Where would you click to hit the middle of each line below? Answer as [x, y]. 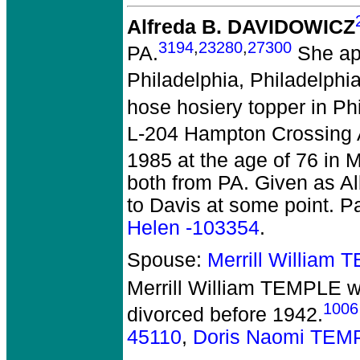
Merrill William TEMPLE [234, 288]
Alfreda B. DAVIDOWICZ [241, 27]
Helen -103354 [193, 228]
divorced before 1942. [225, 314]
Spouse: [167, 260]
